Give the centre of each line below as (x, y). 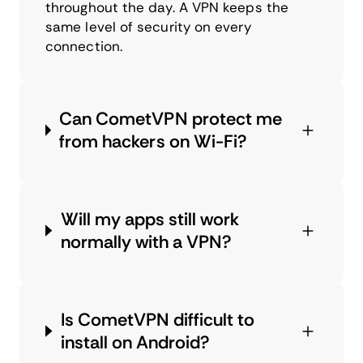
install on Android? (135, 342)
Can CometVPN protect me (171, 118)
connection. (84, 46)
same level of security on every (148, 26)
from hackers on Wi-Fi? (153, 141)
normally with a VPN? (146, 241)
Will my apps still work (150, 219)
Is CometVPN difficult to (158, 319)
